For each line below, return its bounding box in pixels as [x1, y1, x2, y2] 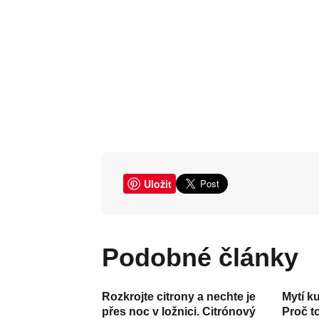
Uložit [143, 176, 172, 191]
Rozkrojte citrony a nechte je [101, 290, 256, 303]
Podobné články [118, 242, 298, 272]
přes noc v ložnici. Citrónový [101, 305, 256, 318]
